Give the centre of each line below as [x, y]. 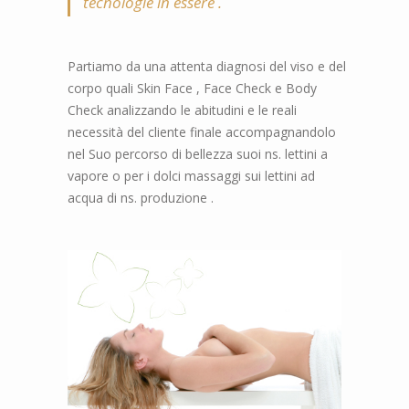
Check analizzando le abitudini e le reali [182, 110]
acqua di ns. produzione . [141, 197]
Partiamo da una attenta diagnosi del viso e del [207, 66]
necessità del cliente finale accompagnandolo [202, 131]
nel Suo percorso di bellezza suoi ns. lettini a [198, 153]
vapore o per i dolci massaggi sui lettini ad [191, 175]
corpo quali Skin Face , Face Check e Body [192, 88]
